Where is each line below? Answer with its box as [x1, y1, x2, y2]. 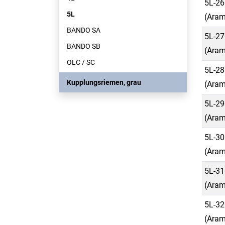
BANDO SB [67, 42, 100, 50]
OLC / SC [67, 58, 95, 66]
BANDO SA [67, 26, 100, 34]
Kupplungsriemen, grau [67, 78, 141, 86]
